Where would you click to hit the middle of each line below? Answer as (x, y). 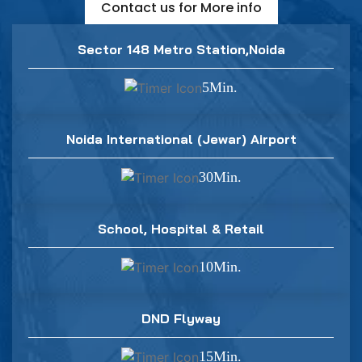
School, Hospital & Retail (181, 228)
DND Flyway (181, 318)
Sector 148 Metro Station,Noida (181, 49)
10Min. (220, 267)
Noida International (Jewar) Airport (181, 139)
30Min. (220, 177)
